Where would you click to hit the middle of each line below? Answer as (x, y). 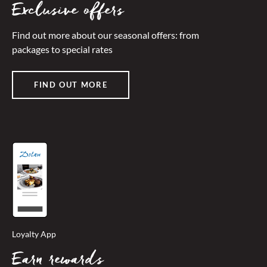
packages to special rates (62, 49)
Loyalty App (34, 234)
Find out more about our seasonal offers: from (105, 35)
